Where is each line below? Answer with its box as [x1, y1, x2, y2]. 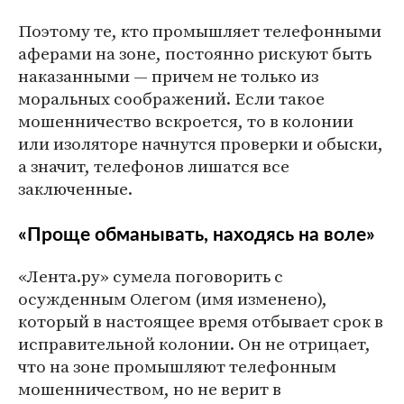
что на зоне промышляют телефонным [18, 353, 336, 378]
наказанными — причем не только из [18, 63, 318, 87]
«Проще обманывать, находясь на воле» [18, 225, 375, 244]
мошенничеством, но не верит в [18, 376, 281, 400]
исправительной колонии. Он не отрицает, [18, 331, 371, 355]
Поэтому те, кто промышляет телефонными [18, 18, 381, 42]
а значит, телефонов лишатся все [18, 153, 289, 178]
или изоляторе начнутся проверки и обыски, [18, 131, 383, 155]
